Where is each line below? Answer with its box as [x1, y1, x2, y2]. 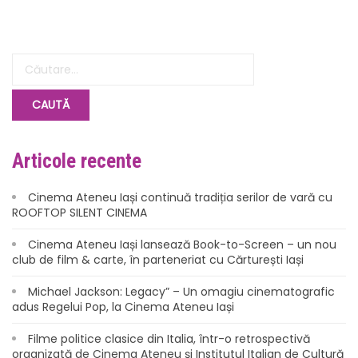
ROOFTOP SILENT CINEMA [12, 205, 147, 221]
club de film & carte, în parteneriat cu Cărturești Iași [12, 252, 304, 268]
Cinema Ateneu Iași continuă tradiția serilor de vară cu [28, 189, 332, 205]
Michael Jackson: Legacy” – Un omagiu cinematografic [28, 284, 335, 300]
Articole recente [12, 149, 141, 173]
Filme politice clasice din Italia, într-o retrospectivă [28, 331, 310, 347]
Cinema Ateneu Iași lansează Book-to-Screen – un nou [28, 237, 336, 253]
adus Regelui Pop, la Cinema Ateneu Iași [12, 299, 234, 315]
